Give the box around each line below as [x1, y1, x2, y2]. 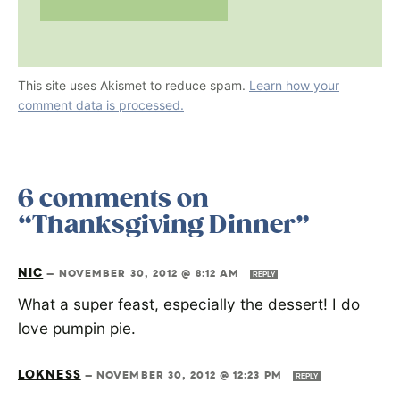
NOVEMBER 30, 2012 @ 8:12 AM [58, 266, 244, 283]
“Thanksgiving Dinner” [18, 210, 310, 240]
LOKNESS [18, 366, 81, 386]
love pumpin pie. [18, 319, 136, 337]
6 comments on [18, 184, 209, 214]
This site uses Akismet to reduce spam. [18, 78, 249, 93]
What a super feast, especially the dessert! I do [18, 295, 360, 313]
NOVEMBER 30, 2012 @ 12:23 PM [96, 368, 286, 385]
